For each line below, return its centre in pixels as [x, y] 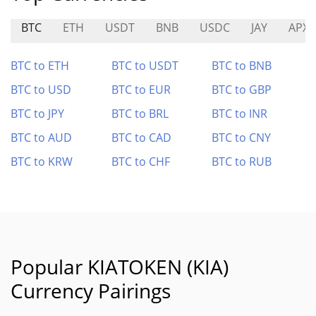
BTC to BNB [242, 66]
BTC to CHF [140, 162]
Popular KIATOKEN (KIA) [120, 267]
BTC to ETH [40, 66]
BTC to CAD [141, 138]
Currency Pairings [91, 291]
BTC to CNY [242, 138]
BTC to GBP [242, 90]
